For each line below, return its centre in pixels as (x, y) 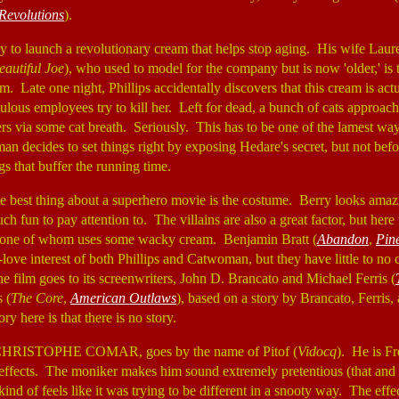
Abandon (343, 239)
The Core (37, 298)
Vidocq (317, 351)
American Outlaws (123, 298)
